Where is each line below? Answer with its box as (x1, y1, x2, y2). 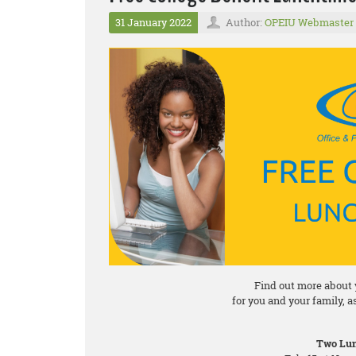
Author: (226, 15, 265, 30)
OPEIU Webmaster (265, 15, 354, 30)
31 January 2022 (115, 15, 192, 30)
